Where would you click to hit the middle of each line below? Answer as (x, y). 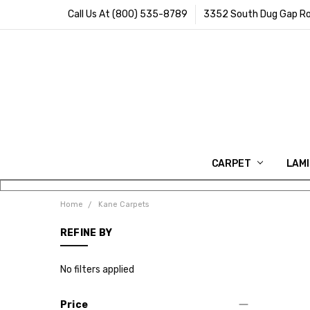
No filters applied (97, 269)
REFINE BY (86, 233)
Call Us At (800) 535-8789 (127, 14)
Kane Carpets (123, 204)
